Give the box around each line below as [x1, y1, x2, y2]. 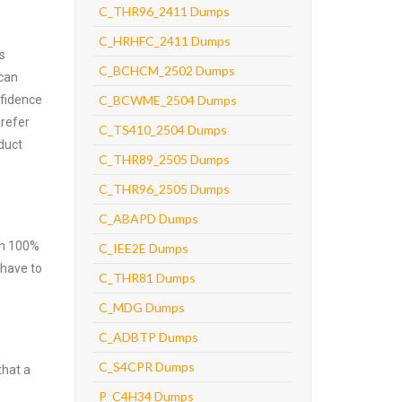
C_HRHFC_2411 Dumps [98, 33, 231, 48]
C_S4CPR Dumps [98, 359, 195, 374]
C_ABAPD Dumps [98, 211, 198, 226]
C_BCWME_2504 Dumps [98, 92, 237, 108]
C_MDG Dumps [98, 300, 185, 315]
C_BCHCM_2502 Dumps [98, 63, 235, 78]
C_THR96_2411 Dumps [98, 4, 230, 19]
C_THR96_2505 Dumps [98, 181, 230, 197]
